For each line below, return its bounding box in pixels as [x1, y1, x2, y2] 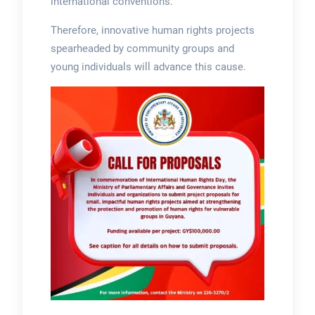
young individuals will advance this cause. [50, 60, 246, 73]
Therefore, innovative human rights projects [50, 23, 255, 37]
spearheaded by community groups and [50, 41, 234, 55]
